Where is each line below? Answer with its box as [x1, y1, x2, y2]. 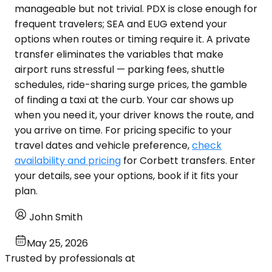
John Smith [29, 210, 83, 225]
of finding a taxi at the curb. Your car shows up [15, 93, 234, 107]
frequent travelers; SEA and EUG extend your [15, 17, 227, 32]
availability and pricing [15, 154, 121, 168]
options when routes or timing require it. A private [15, 32, 250, 47]
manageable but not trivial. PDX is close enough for [15, 2, 257, 16]
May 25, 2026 [27, 236, 88, 251]
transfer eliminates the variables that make [15, 47, 223, 62]
